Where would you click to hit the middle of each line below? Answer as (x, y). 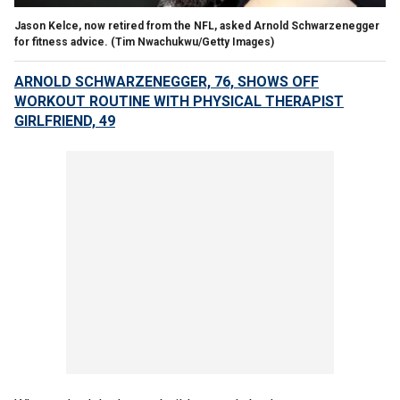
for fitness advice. (61, 42)
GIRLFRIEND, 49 (65, 121)
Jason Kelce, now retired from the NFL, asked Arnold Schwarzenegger (197, 25)
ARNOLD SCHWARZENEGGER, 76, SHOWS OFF (167, 81)
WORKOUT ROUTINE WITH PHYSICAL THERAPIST (179, 101)
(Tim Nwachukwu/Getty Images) (192, 42)
